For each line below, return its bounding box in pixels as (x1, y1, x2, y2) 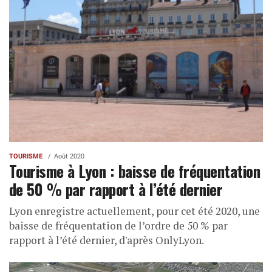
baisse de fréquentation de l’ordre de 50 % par (9, 218, 228, 233)
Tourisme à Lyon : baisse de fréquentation (9, 158, 260, 182)
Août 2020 (54, 152, 84, 160)
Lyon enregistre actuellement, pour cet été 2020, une (9, 203, 260, 218)
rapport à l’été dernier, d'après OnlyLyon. (9, 233, 204, 247)
